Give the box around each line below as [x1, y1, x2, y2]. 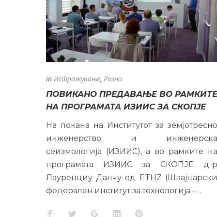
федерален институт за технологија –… [46, 186, 201, 195]
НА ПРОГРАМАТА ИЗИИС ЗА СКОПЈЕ [46, 101, 206, 111]
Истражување [53, 74, 100, 83]
